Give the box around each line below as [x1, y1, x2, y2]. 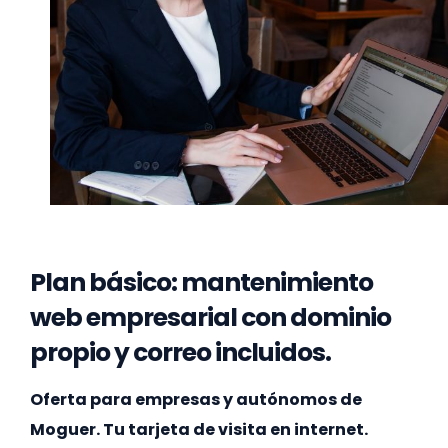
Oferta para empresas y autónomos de [30, 388, 362, 412]
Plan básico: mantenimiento [30, 265, 373, 301]
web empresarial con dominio [30, 300, 391, 336]
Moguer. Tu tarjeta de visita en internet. [30, 418, 368, 442]
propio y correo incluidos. [30, 335, 331, 371]
